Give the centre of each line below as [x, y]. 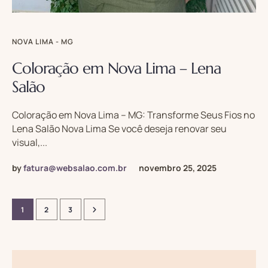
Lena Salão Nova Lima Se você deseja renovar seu [119, 129]
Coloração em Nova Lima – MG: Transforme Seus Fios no [133, 115]
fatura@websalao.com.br [75, 168]
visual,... [30, 143]
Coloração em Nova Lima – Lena [116, 68]
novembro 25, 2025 [178, 168]
